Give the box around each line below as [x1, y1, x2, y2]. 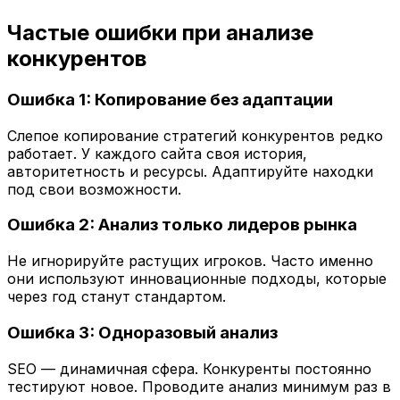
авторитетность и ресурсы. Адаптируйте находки [7, 162, 373, 180]
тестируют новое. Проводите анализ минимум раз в [7, 377, 391, 396]
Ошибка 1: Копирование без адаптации [7, 89, 333, 110]
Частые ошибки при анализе [7, 20, 313, 46]
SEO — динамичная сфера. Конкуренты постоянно [7, 359, 371, 378]
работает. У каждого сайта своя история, [7, 144, 307, 162]
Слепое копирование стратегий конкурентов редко [7, 126, 383, 145]
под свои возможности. [7, 179, 181, 198]
